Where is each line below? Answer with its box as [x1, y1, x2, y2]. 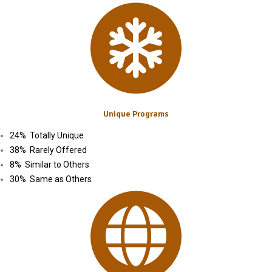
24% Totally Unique [9, 131, 84, 141]
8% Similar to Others [9, 160, 89, 170]
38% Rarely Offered [9, 145, 87, 155]
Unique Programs [103, 109, 169, 120]
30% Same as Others [9, 174, 92, 185]
